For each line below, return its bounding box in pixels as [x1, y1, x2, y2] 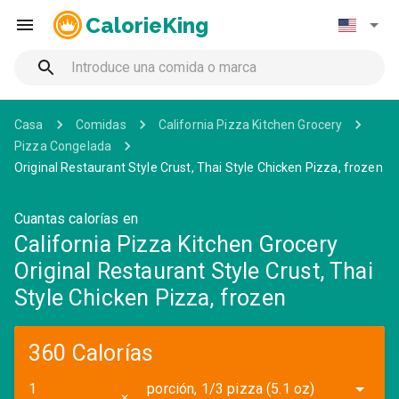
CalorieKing [85, 12, 208, 37]
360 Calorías [28, 340, 154, 366]
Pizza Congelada [14, 139, 112, 153]
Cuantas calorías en [14, 210, 138, 227]
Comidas [75, 118, 126, 132]
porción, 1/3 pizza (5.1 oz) [147, 379, 315, 397]
